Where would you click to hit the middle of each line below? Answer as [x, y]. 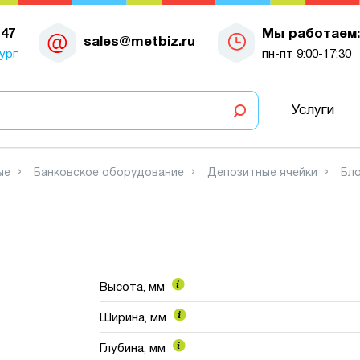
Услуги [313, 110]
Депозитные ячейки [262, 173]
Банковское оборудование [109, 173]
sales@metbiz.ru [139, 42]
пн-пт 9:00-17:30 [306, 54]
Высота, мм [134, 287]
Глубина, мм [135, 348]
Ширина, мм [135, 318]
